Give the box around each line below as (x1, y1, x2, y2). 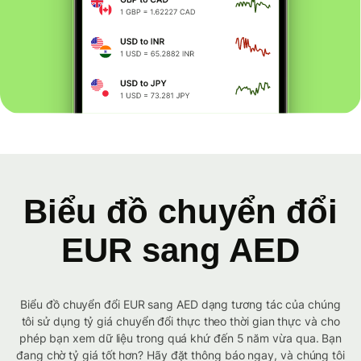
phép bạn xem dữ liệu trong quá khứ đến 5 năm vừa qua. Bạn (19, 331, 342, 346)
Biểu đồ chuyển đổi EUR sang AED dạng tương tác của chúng (20, 297, 341, 312)
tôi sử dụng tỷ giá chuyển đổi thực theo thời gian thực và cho (21, 314, 340, 329)
